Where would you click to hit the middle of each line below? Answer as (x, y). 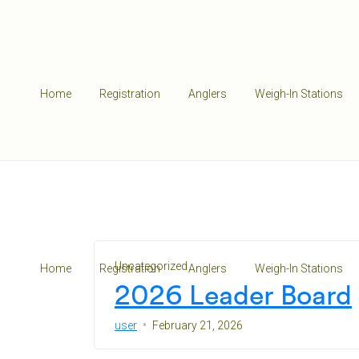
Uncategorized (151, 266)
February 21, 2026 (198, 325)
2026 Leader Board (233, 294)
